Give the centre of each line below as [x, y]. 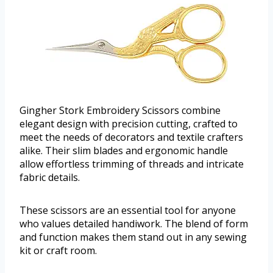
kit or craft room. [58, 251]
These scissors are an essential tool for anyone [128, 211]
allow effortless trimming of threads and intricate [132, 164]
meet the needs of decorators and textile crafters [131, 137]
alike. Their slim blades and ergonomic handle [124, 151]
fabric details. [50, 178]
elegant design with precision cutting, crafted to [129, 124]
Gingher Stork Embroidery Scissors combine [120, 111]
